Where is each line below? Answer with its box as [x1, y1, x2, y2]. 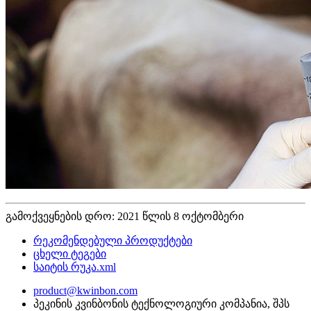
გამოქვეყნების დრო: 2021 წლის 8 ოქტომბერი [6, 210, 244, 223]
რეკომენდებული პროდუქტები [33, 235, 192, 247]
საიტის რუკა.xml [33, 261, 116, 274]
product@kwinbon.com [33, 285, 137, 297]
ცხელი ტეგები [33, 248, 106, 260]
